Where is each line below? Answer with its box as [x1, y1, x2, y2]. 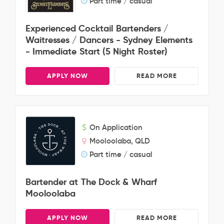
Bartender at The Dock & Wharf [25, 176, 157, 187]
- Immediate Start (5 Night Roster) [25, 45, 167, 57]
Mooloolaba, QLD [89, 136, 150, 145]
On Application [89, 122, 142, 132]
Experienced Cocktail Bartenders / [25, 22, 168, 34]
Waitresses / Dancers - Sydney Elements [25, 34, 192, 45]
